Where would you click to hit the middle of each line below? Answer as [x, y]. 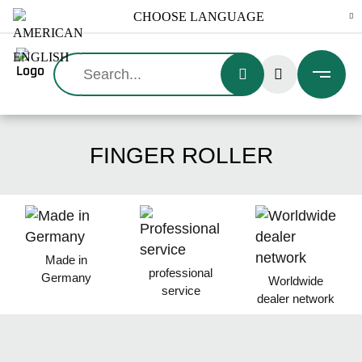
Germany [66, 278]
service [181, 290]
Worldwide [296, 281]
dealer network [296, 299]
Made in [66, 260]
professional [181, 273]
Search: [78, 62]
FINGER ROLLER [181, 156]
